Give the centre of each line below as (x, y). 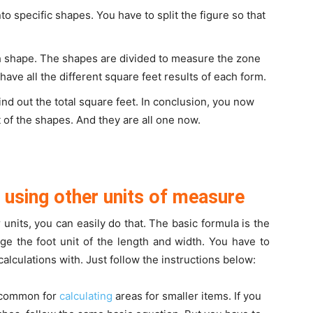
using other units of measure (125, 197)
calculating (86, 296)
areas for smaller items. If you (187, 296)
